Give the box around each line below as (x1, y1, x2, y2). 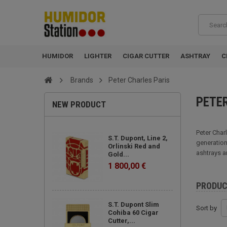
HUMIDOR (42, 52, 73, 60)
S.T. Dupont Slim (108, 201, 159, 208)
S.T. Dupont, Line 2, (108, 134, 168, 142)
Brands (70, 76, 93, 84)
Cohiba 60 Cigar (108, 209, 159, 216)
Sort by (196, 204, 217, 212)
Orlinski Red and (108, 142, 160, 150)
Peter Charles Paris (108, 76, 170, 84)
